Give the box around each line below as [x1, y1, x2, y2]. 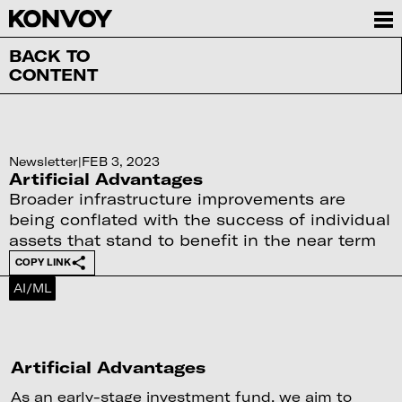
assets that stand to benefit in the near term [8, 230, 376, 249]
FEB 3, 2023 [81, 153, 160, 169]
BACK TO [8, 45, 90, 66]
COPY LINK [14, 257, 71, 268]
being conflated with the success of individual [8, 209, 390, 228]
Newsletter [8, 153, 78, 169]
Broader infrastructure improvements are [8, 188, 345, 207]
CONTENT [8, 64, 98, 84]
